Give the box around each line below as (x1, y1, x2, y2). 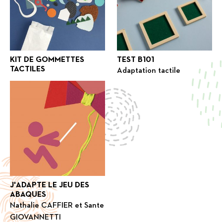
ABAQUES (10, 190, 46, 199)
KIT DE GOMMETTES (10, 55, 84, 64)
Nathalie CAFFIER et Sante (10, 201, 104, 210)
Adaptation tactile (117, 66, 181, 75)
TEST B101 (117, 55, 155, 64)
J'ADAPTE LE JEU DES (10, 181, 89, 189)
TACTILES (10, 65, 45, 73)
